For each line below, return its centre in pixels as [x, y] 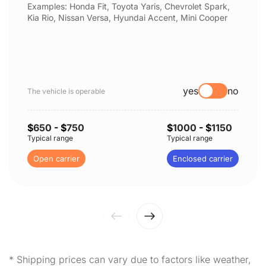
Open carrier [56, 159]
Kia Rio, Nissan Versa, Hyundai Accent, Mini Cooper [127, 18]
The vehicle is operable [66, 91]
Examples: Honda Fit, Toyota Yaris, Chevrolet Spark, [129, 6]
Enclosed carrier [203, 159]
